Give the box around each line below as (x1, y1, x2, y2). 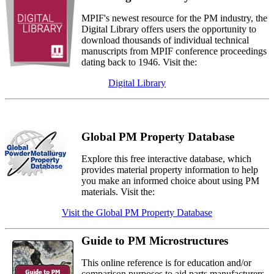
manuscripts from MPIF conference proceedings (81, 46, 267, 57)
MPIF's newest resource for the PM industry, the (81, 13, 267, 24)
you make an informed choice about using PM (81, 176, 259, 187)
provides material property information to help (81, 165, 258, 176)
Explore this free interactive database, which (81, 154, 251, 165)
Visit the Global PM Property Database (62, 207, 212, 218)
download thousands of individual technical (81, 35, 249, 46)
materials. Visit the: (81, 187, 155, 198)
